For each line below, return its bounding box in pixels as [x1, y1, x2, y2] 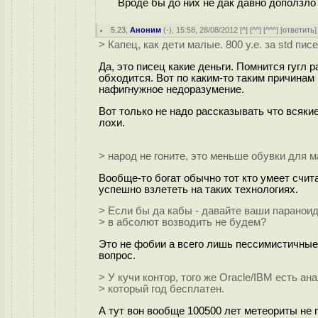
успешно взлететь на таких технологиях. [99, 183, 298, 195]
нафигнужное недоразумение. [99, 83, 244, 95]
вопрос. [99, 250, 136, 262]
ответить [283, 26, 315, 34]
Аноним [130, 26, 162, 34]
